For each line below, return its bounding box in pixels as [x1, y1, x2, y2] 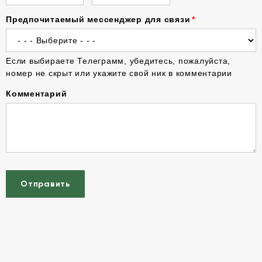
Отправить [20, 179, 70, 189]
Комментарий [6, 89, 67, 98]
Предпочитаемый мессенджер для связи [6, 15, 191, 24]
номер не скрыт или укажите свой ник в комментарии [6, 68, 232, 78]
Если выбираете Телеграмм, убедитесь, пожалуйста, [6, 56, 230, 65]
